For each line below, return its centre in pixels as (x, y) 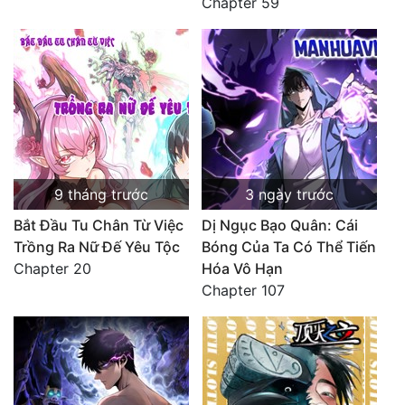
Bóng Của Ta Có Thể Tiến (289, 247)
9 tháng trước (101, 194)
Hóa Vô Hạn (242, 268)
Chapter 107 (243, 290)
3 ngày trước (289, 194)
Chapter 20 (52, 268)
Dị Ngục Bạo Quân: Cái (280, 225)
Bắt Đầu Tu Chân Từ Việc (99, 225)
